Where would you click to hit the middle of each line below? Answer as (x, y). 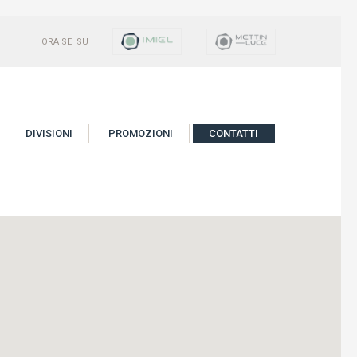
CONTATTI (233, 134)
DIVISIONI (49, 134)
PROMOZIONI (141, 134)
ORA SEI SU (65, 41)
